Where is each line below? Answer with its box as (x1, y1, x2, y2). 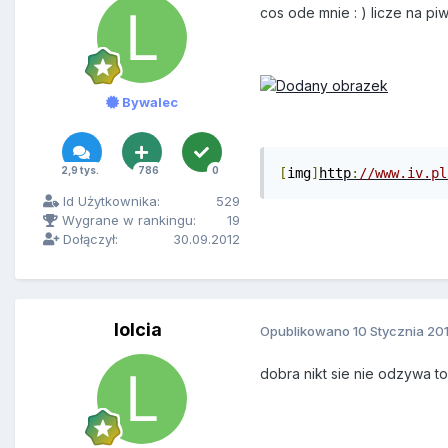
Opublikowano (260, 322, 353, 339)
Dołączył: (59, 231, 118, 248)
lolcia (113, 319, 162, 341)
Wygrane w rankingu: (58, 212, 196, 229)
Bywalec (118, 94, 178, 111)
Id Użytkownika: (59, 193, 160, 210)
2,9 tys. (60, 164, 99, 177)
